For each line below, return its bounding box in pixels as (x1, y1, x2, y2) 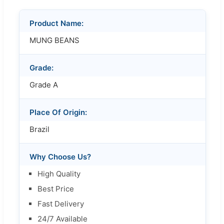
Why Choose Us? (29, 151, 91, 161)
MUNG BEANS (29, 35, 79, 45)
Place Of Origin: (29, 107, 87, 117)
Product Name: (29, 18, 83, 28)
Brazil (29, 124, 49, 134)
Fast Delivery (37, 198, 84, 208)
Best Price (37, 183, 74, 193)
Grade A (29, 79, 58, 89)
